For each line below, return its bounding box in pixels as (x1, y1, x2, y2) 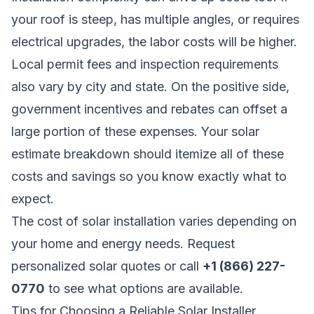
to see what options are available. (45, 280, 243, 296)
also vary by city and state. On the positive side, (11, 78, 289, 94)
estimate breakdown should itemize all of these (11, 146, 284, 161)
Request (187, 235, 235, 251)
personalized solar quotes (11, 258, 161, 273)
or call (161, 258, 203, 273)
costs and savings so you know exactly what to (11, 168, 287, 184)
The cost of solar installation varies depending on (11, 213, 296, 228)
